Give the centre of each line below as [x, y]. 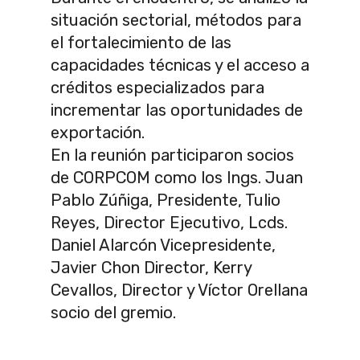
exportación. [98, 132]
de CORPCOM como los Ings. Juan [177, 177]
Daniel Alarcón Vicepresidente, [163, 245]
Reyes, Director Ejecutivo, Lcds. [169, 222]
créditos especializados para [157, 87]
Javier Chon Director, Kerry [151, 267]
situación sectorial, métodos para [176, 20]
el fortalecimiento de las [141, 42]
